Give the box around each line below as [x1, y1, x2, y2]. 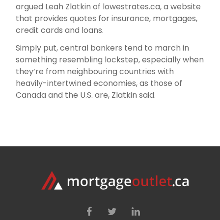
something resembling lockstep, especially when [16, 54, 204, 65]
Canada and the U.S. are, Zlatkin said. [16, 89, 156, 101]
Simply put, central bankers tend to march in [16, 42, 190, 54]
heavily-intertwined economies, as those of [16, 78, 183, 89]
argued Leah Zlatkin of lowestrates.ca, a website [16, 1, 201, 12]
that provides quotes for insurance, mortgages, [16, 13, 198, 24]
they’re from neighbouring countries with [16, 66, 174, 77]
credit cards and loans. [16, 25, 104, 36]
